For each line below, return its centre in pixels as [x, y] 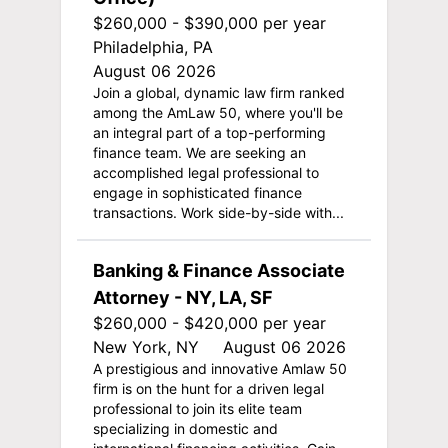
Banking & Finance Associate [218, 270]
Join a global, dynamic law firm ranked [218, 92]
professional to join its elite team [197, 408]
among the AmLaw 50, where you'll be [217, 112]
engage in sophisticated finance [197, 192]
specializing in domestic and [185, 428]
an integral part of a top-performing [209, 132]
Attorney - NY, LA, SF [182, 297]
